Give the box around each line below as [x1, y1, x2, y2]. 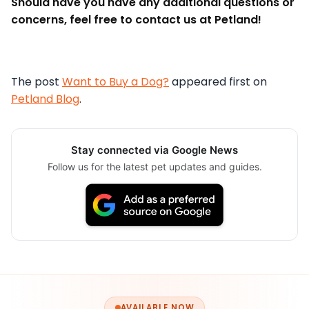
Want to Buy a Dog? [62, 73, 169, 90]
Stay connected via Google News [71, 143, 238, 157]
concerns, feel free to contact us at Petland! [11, 11, 261, 28]
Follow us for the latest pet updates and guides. [47, 160, 262, 172]
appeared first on [169, 73, 267, 90]
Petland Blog [11, 90, 79, 107]
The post [11, 73, 62, 90]
